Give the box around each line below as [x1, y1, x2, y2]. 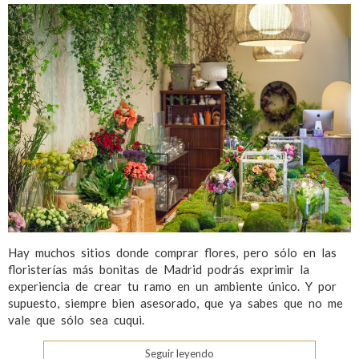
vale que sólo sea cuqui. [8, 313, 144, 328]
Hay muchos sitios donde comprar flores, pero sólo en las [8, 245, 337, 260]
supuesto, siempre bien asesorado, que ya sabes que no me [8, 296, 343, 311]
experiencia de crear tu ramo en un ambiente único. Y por [8, 279, 337, 294]
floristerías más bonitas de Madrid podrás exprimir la [8, 262, 309, 277]
